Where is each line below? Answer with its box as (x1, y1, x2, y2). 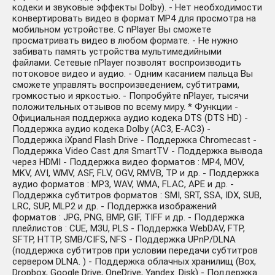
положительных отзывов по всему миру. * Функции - (12, 101, 238, 113)
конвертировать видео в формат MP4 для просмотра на (12, 13, 256, 25)
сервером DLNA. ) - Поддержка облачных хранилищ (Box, (12, 256, 256, 268)
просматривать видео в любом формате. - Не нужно (12, 35, 238, 47)
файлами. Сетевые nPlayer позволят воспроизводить (12, 57, 241, 69)
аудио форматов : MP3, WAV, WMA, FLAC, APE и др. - (12, 179, 234, 190)
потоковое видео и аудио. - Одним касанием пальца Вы (12, 68, 253, 80)
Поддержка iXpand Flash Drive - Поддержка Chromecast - (12, 134, 257, 146)
